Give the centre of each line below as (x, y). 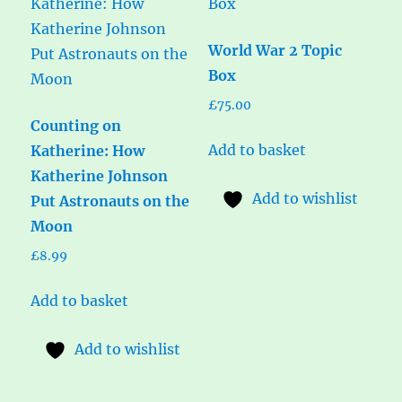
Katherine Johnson (100, 175)
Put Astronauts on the (110, 201)
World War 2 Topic (275, 50)
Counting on (76, 125)
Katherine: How (88, 150)
